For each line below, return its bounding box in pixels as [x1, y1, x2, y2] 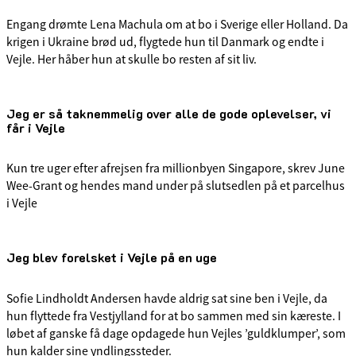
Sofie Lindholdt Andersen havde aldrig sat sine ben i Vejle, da [6, 290, 327, 307]
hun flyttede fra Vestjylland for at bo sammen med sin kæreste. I [6, 308, 341, 324]
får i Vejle [6, 118, 65, 136]
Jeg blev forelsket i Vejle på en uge [6, 249, 217, 266]
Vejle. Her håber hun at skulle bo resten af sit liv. [6, 51, 257, 68]
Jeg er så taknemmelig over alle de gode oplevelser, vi [6, 104, 331, 122]
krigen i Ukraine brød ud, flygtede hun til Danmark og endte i [6, 33, 324, 50]
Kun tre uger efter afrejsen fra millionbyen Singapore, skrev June [6, 161, 345, 177]
